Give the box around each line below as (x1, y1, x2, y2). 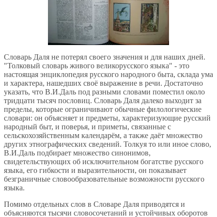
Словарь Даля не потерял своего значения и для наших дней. (4, 53, 205, 62)
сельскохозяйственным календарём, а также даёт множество (4, 131, 202, 140)
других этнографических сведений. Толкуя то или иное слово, (4, 140, 211, 149)
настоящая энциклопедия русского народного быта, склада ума (4, 70, 213, 79)
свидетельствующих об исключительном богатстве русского (4, 157, 203, 166)
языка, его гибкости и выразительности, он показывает (4, 166, 186, 175)
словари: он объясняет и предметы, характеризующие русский (4, 114, 211, 123)
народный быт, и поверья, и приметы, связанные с (4, 123, 171, 131)
